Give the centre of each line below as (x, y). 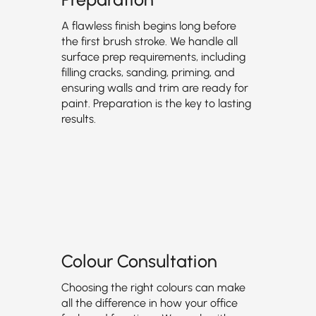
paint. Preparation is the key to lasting (156, 103)
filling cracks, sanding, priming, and (148, 72)
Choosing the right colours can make (153, 287)
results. (78, 119)
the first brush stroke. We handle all (149, 41)
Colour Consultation (139, 261)
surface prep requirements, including (153, 57)
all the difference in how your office (149, 303)
